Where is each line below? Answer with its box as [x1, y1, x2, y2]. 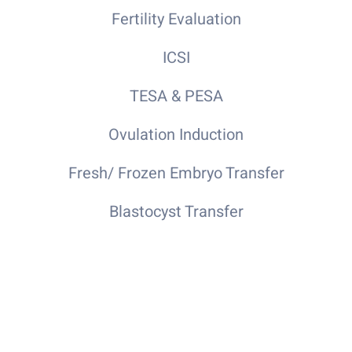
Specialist [124, 296, 228, 332]
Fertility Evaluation [111, 7, 241, 31]
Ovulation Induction [108, 123, 244, 146]
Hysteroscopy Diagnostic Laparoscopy [43, 238, 309, 262]
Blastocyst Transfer [108, 200, 244, 223]
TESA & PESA [129, 84, 223, 108]
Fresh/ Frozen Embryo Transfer [68, 161, 284, 185]
